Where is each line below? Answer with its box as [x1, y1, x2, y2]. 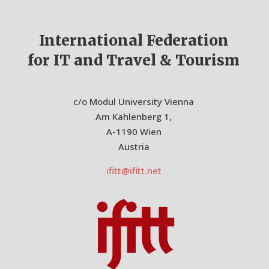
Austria [118, 141, 150, 153]
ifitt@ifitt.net [106, 165, 162, 177]
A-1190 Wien [106, 125, 162, 138]
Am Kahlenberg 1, [95, 110, 172, 123]
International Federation [38, 31, 229, 50]
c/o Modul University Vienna [73, 95, 194, 108]
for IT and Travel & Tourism [28, 51, 240, 70]
